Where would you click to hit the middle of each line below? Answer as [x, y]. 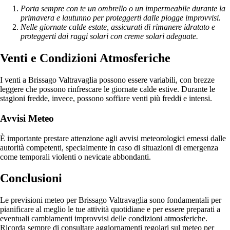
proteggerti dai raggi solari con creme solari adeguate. [109, 36]
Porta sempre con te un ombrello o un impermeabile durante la [123, 9]
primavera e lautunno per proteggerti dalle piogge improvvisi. [121, 18]
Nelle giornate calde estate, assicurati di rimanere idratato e [118, 27]
